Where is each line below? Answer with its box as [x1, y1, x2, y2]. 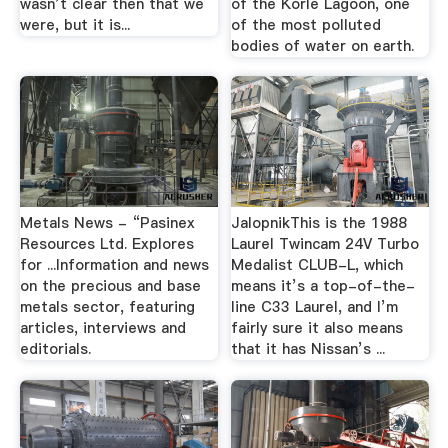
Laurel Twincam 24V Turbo [231, 234, 420, 254]
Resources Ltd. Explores [19, 234, 194, 254]
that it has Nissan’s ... [231, 339, 386, 359]
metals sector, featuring [19, 297, 195, 317]
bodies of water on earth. [231, 35, 415, 56]
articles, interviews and [19, 318, 186, 338]
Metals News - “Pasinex [19, 213, 195, 233]
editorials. [19, 339, 91, 359]
